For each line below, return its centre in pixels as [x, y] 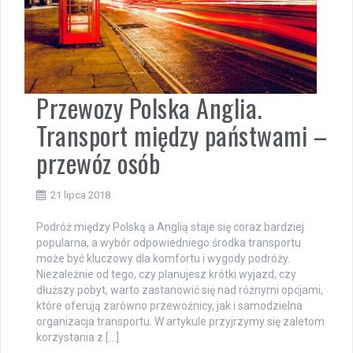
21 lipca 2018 [80, 195]
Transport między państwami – [182, 135]
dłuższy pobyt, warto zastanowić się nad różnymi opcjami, [180, 290]
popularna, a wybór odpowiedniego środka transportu [169, 242]
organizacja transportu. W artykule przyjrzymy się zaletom [180, 321]
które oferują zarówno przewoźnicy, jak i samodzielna [169, 305]
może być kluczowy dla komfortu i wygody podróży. [163, 258]
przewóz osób [98, 162]
